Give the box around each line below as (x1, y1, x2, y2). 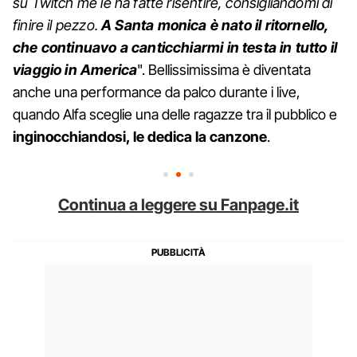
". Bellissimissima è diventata (137, 61, 312, 78)
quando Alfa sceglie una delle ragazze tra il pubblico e (13, 105, 337, 123)
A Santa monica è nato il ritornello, (101, 16, 329, 33)
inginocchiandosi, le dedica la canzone (13, 127, 267, 145)
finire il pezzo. (13, 16, 102, 33)
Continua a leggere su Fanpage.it (58, 194, 299, 214)
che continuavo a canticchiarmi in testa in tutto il (13, 38, 338, 56)
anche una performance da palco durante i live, (13, 83, 300, 100)
